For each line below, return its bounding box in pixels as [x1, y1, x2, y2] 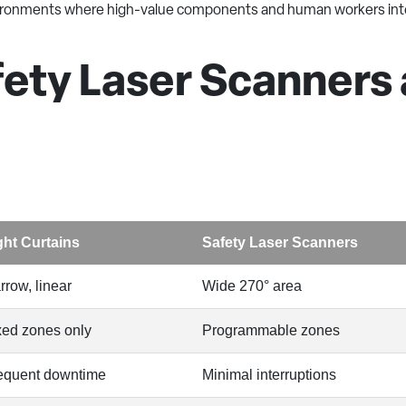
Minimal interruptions [202, 367, 336, 382]
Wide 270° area [202, 278, 302, 294]
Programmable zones [202, 323, 340, 338]
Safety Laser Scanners [202, 235, 358, 250]
